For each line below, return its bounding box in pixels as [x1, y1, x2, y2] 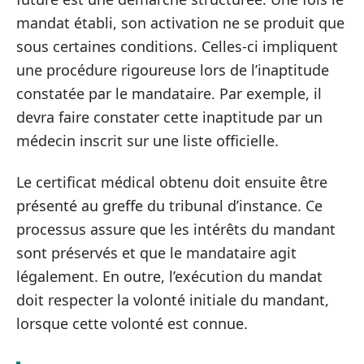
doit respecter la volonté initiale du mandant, [16, 290, 329, 310]
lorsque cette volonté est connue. [16, 314, 248, 333]
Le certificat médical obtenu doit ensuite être [16, 172, 327, 192]
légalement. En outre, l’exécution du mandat [16, 266, 323, 286]
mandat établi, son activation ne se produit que [16, 12, 344, 32]
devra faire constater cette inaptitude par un [16, 106, 323, 127]
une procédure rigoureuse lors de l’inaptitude [16, 59, 329, 80]
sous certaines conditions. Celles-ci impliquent [16, 36, 338, 56]
